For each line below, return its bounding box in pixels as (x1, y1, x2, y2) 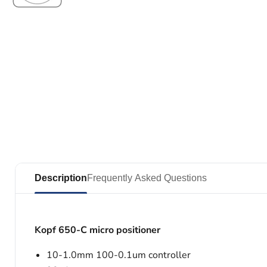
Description (35, 173, 87, 183)
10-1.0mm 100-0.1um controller (46, 249, 191, 262)
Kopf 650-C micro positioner (35, 223, 160, 237)
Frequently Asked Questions (87, 173, 207, 183)
